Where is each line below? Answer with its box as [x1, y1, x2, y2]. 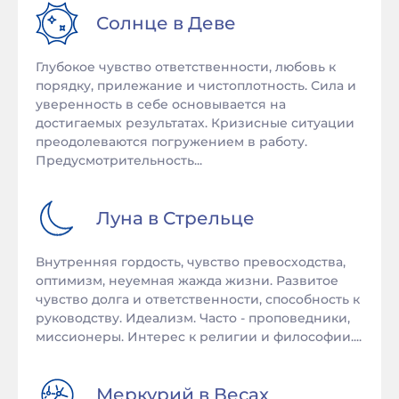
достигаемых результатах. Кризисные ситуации [36, 115, 354, 131]
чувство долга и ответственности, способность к [36, 291, 360, 307]
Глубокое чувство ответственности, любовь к [36, 59, 336, 75]
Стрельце [163, 207, 255, 229]
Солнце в [96, 12, 188, 34]
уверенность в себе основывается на [36, 96, 286, 112]
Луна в [96, 207, 163, 229]
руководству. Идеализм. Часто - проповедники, [36, 310, 350, 326]
